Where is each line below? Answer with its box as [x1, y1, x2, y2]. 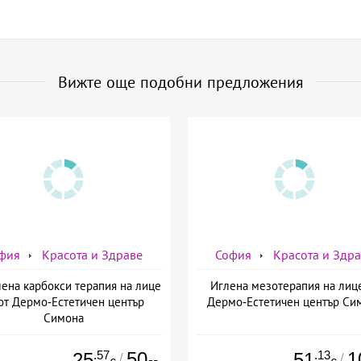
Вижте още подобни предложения [57, 73, 304, 91]
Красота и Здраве [42, 247, 143, 262]
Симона [43, 310, 84, 325]
